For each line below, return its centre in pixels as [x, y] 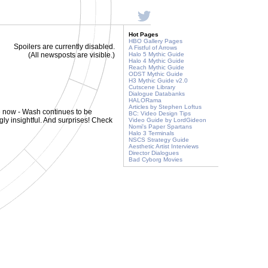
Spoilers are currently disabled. [64, 47]
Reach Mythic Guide [156, 67]
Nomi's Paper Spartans [160, 127]
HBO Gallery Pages [156, 41]
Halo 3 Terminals [151, 133]
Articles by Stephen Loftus [165, 107]
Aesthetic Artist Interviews [164, 146]
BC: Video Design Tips [160, 113]
